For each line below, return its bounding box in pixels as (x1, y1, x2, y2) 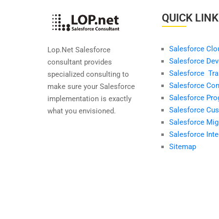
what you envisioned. (47, 107, 118, 116)
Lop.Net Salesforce (47, 45, 110, 55)
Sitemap (169, 142, 196, 151)
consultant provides (47, 58, 112, 67)
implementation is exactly (47, 94, 131, 104)
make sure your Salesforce (47, 82, 135, 91)
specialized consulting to (47, 70, 129, 79)
